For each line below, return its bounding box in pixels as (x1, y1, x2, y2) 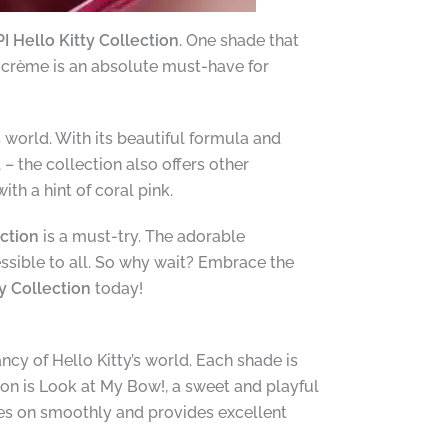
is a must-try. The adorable (38, 226, 245, 246)
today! (90, 278, 143, 298)
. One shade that (178, 30, 299, 50)
